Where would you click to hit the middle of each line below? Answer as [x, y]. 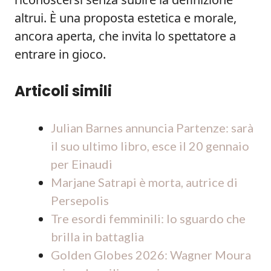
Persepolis [80, 200]
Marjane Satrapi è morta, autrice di [144, 182]
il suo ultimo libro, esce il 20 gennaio [150, 146]
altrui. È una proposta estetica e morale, [126, 18]
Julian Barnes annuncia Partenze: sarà [152, 128]
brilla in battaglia [97, 237]
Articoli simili [63, 91]
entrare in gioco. [60, 54]
